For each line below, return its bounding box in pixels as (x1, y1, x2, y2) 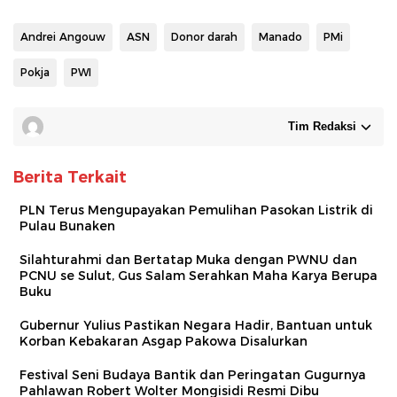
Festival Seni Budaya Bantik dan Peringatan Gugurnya (19, 366, 366, 383)
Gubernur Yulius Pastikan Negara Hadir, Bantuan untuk (19, 316, 372, 333)
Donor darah (171, 29, 237, 43)
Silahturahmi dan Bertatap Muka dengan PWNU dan (19, 251, 357, 268)
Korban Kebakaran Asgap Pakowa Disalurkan (19, 332, 307, 349)
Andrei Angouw (20, 29, 105, 43)
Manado (259, 29, 302, 43)
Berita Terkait (13, 167, 127, 187)
